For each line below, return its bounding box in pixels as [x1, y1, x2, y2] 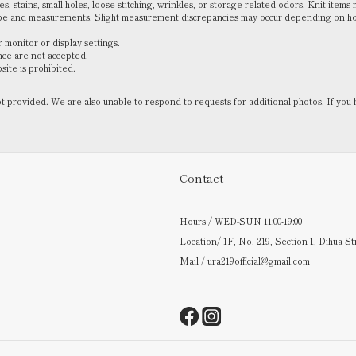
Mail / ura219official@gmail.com [180, 254, 310, 267]
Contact [180, 169, 223, 186]
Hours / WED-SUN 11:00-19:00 [180, 215, 302, 227]
